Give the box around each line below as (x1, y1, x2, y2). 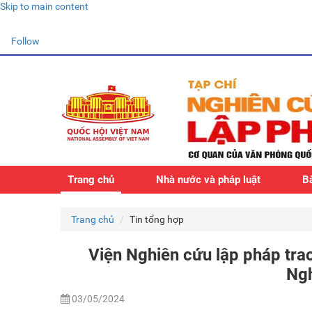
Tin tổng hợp (130, 214, 184, 225)
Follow (11, 36, 40, 47)
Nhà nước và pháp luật (156, 173, 260, 186)
